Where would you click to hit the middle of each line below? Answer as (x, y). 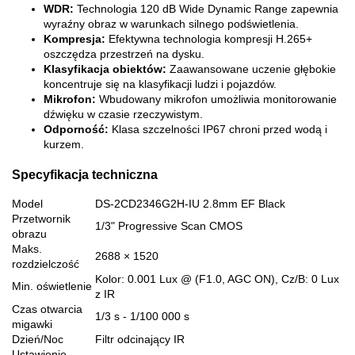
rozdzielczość (46, 263)
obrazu (29, 233)
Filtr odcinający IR (140, 339)
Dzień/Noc (38, 339)
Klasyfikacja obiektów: (105, 69)
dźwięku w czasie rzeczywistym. (123, 115)
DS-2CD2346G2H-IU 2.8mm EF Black (190, 203)
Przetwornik (41, 218)
